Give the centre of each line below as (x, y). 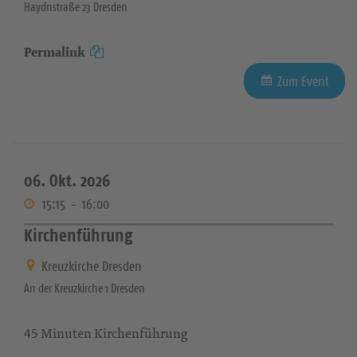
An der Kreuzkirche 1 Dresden (84, 288)
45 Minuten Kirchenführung (106, 333)
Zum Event (303, 81)
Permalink (55, 52)
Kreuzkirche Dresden (92, 267)
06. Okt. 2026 (67, 180)
